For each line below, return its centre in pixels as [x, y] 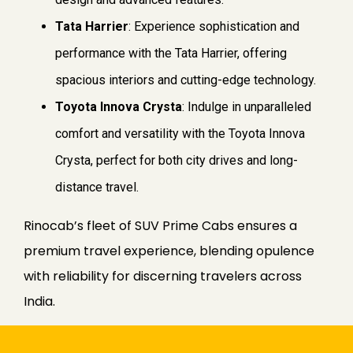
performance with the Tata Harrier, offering [171, 54]
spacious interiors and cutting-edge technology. [186, 80]
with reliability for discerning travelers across [163, 277]
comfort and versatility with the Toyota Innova [180, 134]
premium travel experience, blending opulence [169, 251]
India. [39, 302]
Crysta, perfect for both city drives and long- [176, 161]
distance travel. [97, 188]
